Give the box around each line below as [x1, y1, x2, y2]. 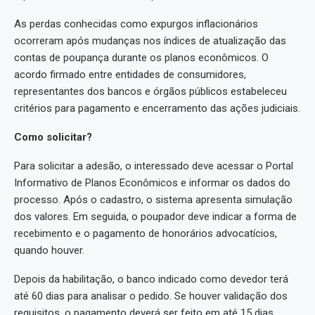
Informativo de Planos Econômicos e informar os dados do [14, 176, 290, 190]
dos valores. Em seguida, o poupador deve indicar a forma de [14, 210, 297, 224]
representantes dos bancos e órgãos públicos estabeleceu [14, 85, 287, 98]
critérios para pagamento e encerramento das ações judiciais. [14, 102, 300, 115]
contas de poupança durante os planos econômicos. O [14, 51, 269, 65]
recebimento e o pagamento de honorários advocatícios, [14, 227, 277, 240]
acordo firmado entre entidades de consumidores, [14, 68, 246, 82]
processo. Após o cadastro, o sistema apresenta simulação [14, 193, 292, 207]
